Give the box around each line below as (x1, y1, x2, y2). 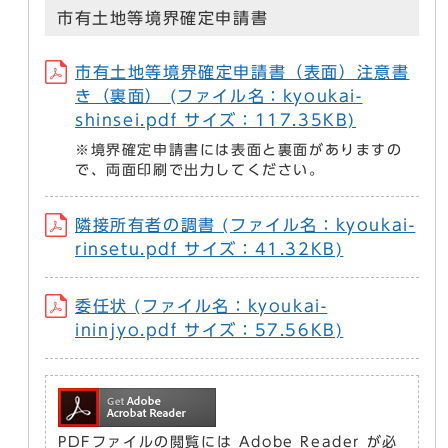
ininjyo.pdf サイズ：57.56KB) (75, 322, 344, 339)
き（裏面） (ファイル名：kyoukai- (75, 88, 363, 105)
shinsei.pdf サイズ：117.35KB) (75, 112, 356, 129)
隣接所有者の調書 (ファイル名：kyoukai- (75, 217, 416, 234)
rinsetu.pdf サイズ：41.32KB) (75, 241, 344, 258)
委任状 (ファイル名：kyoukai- (75, 298, 328, 315)
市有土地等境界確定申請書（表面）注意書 (75, 64, 410, 81)
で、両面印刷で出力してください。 (75, 163, 325, 178)
